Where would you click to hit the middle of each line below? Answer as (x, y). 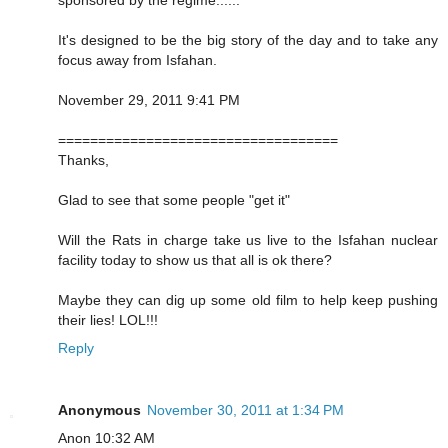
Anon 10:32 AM (106, 437)
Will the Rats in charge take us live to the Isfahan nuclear (248, 239)
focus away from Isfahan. (137, 59)
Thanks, (83, 159)
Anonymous (99, 409)
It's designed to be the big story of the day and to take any (248, 39)
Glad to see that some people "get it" (174, 199)
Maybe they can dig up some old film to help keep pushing (248, 299)
